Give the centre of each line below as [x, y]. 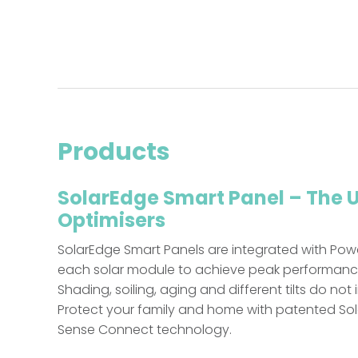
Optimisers [111, 221]
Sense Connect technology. [145, 330]
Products [114, 152]
